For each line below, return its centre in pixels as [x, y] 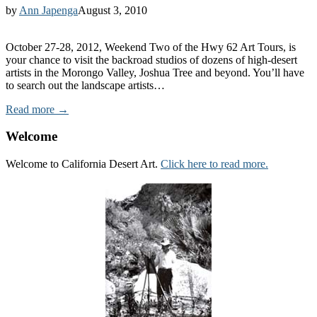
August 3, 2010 [113, 10]
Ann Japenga [48, 10]
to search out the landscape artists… [85, 85]
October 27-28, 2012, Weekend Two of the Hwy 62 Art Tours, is [151, 47]
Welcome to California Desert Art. [83, 164]
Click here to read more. [214, 164]
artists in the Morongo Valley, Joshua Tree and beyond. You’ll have [155, 72]
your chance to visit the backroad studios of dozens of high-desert [151, 59]
